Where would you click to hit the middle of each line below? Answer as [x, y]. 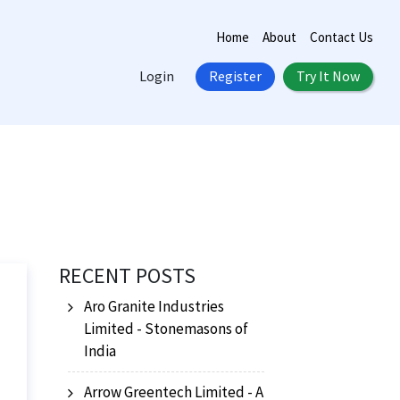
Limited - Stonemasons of [166, 329]
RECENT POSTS [127, 275]
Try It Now [328, 76]
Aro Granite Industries [154, 306]
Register [235, 76]
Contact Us [342, 37]
